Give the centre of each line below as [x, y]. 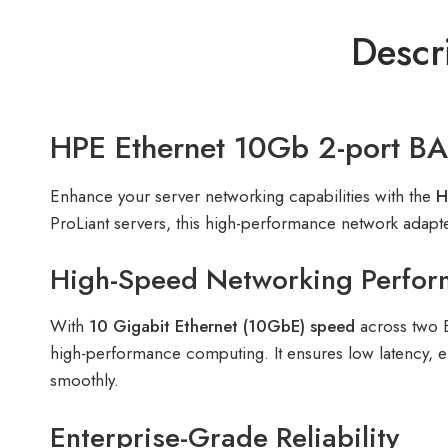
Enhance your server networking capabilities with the [243, 195]
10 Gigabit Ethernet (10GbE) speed [222, 326]
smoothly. [84, 380]
